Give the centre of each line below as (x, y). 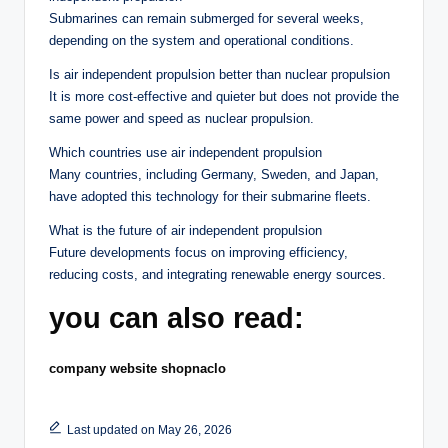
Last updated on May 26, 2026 (149, 430)
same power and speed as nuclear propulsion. (181, 119)
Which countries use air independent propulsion (185, 153)
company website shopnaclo (137, 369)
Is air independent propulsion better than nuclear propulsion (219, 75)
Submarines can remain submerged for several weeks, (206, 19)
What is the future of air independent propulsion (185, 231)
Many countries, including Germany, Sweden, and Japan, (214, 175)
